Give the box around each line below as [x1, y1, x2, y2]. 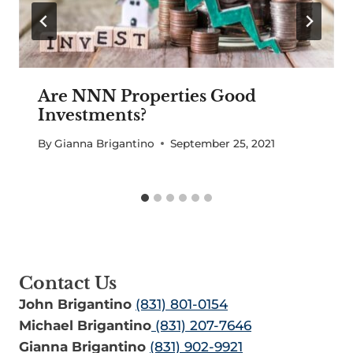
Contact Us [19, 273, 117, 295]
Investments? [38, 106, 147, 125]
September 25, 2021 [170, 136, 276, 150]
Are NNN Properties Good [38, 87, 256, 106]
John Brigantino [19, 296, 136, 313]
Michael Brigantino [19, 318, 151, 334]
